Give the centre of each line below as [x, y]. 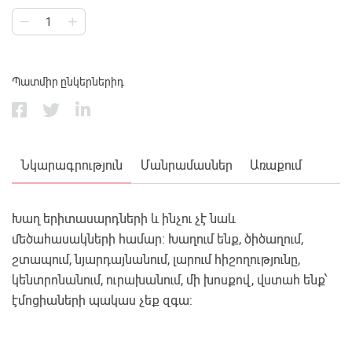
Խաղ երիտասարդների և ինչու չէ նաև [124, 219]
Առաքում [275, 166]
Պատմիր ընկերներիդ [68, 82]
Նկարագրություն [72, 166]
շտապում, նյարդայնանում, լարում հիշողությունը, [156, 260]
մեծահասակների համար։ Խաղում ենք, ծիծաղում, [158, 240]
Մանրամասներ [186, 166]
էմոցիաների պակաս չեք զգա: [102, 301]
